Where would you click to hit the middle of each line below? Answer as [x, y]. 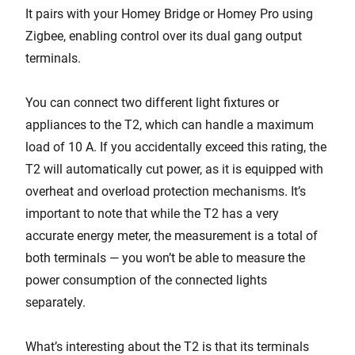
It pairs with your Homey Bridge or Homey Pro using [169, 14]
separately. [55, 302]
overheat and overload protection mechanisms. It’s [166, 191]
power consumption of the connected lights [146, 280]
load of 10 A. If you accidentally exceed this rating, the [176, 147]
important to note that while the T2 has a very [152, 214]
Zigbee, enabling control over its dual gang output [164, 36]
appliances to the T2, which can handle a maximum [170, 125]
